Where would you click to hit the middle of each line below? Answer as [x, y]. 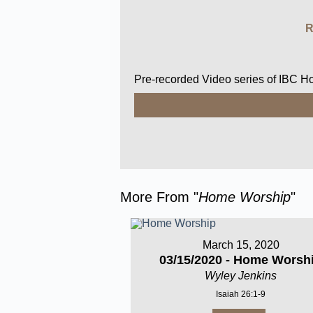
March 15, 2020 [241, 245]
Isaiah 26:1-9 [241, 294]
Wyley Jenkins [241, 276]
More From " [159, 197]
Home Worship [245, 197]
